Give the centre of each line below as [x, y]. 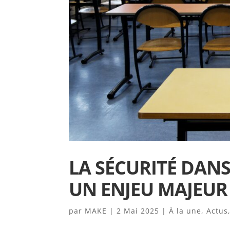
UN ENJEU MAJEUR [148, 189]
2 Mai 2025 [138, 210]
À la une [185, 210]
